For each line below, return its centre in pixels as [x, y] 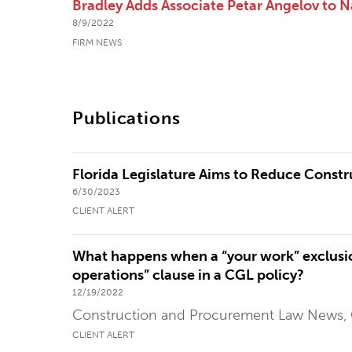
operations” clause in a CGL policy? [188, 275]
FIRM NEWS [97, 42]
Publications [126, 119]
